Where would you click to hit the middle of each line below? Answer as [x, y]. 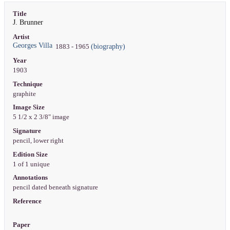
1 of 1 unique [32, 164]
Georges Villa [32, 46]
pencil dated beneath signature [56, 188]
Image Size [28, 108]
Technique [27, 84]
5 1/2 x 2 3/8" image [42, 117]
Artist [21, 37]
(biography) [108, 47]
